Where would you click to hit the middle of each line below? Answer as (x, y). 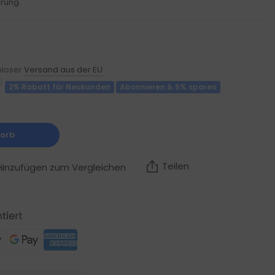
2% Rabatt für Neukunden (60, 87)
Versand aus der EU (64, 70)
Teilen (176, 166)
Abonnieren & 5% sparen (168, 87)
